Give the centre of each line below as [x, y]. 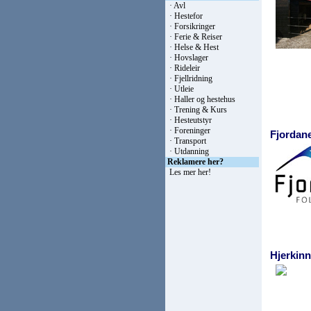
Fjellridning [193, 78]
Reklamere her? [195, 162]
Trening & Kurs [201, 110]
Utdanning [192, 151]
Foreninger [192, 131]
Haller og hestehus [205, 99]
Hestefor [188, 16]
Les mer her [189, 172]
